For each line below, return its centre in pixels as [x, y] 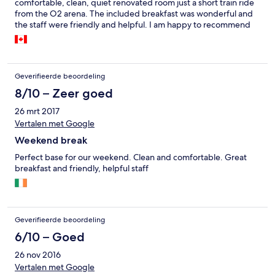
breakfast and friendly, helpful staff [82, 168]
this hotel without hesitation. [69, 36]
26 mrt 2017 [37, 111]
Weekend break [51, 141]
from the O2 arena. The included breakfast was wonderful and [134, 14]
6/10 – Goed [50, 237]
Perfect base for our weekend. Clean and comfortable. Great [131, 157]
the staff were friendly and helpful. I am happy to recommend [133, 25]
